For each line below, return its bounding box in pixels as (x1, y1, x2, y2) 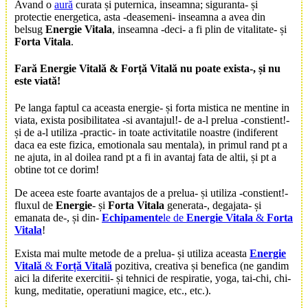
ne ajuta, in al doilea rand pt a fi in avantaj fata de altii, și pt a (14, 151, 276, 164)
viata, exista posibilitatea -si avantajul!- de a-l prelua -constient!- (14, 114, 289, 126)
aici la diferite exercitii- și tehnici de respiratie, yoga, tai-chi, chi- (14, 272, 291, 285)
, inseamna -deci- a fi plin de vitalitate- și (112, 23, 287, 35)
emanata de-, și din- (14, 212, 102, 224)
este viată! (14, 75, 60, 87)
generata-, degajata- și (164, 199, 261, 212)
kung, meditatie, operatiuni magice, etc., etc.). (14, 285, 211, 297)
